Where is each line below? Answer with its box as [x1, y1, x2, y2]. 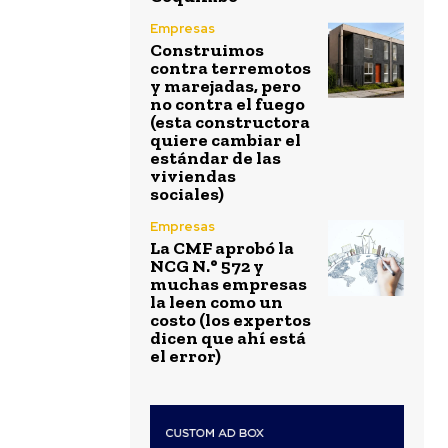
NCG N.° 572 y [150, 255, 264, 277]
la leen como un [150, 291, 283, 313]
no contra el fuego [150, 93, 305, 115]
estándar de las [150, 147, 281, 169]
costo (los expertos [150, 309, 311, 331]
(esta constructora [150, 111, 310, 133]
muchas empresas [150, 273, 307, 295]
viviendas [150, 165, 236, 187]
